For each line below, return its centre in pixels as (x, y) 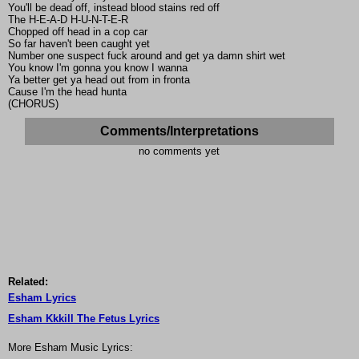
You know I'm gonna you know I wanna (98, 68)
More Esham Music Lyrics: (71, 348)
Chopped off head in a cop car (78, 32)
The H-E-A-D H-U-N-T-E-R (68, 20)
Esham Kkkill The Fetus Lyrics (84, 319)
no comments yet (179, 151)
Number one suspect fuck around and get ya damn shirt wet (147, 56)
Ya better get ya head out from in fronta (99, 80)
